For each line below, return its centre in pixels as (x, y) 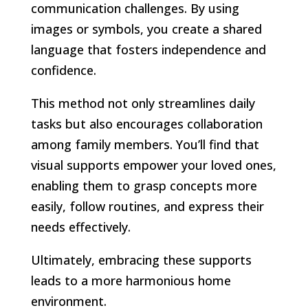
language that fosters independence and (148, 49)
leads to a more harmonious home (131, 280)
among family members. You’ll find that (145, 144)
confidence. (63, 70)
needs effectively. (80, 227)
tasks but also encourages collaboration (146, 123)
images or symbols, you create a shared (146, 29)
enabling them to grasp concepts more (144, 185)
